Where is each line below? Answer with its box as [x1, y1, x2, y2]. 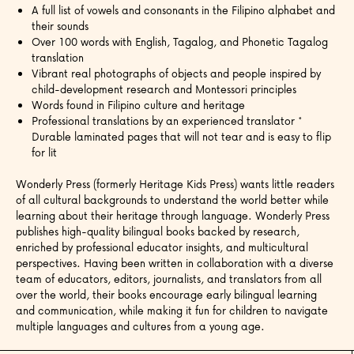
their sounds [32, 17, 88, 34]
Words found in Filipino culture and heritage [32, 96, 245, 113]
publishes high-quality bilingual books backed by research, [16, 222, 299, 239]
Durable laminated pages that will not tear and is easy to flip [32, 127, 331, 145]
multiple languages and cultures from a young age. [16, 317, 268, 334]
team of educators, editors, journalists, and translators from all [16, 269, 322, 287]
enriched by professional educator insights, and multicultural [16, 238, 308, 255]
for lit [32, 143, 57, 160]
